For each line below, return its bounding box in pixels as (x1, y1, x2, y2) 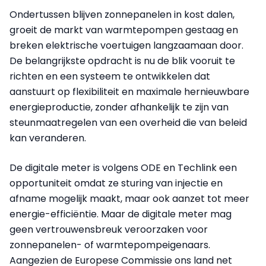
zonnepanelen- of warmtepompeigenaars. (9, 237, 210, 252)
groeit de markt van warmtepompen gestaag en (9, 23, 238, 37)
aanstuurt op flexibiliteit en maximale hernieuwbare (9, 84, 249, 99)
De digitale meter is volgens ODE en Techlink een (9, 160, 237, 175)
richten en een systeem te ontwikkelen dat (9, 69, 210, 83)
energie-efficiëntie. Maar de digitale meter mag (9, 207, 232, 221)
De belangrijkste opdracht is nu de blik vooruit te (9, 53, 235, 68)
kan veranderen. (9, 131, 86, 145)
